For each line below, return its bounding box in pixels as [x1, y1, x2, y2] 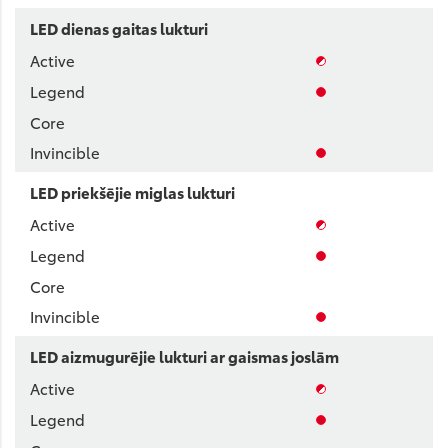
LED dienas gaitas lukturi [30, 17, 208, 39]
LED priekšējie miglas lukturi [30, 181, 235, 203]
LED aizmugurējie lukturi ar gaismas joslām [30, 345, 339, 367]
